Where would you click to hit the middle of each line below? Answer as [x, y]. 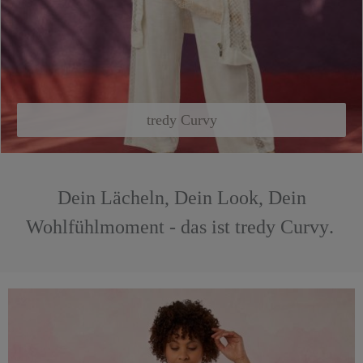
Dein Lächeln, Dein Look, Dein [181, 198]
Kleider [24, 296]
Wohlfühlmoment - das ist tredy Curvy [177, 227]
